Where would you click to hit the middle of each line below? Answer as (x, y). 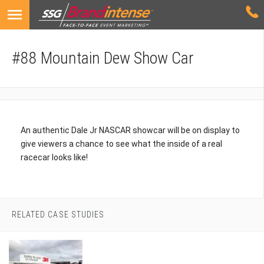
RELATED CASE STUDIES (58, 214)
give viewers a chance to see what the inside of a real (121, 144)
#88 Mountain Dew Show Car (103, 58)
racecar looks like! (54, 157)
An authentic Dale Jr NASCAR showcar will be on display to (130, 130)
